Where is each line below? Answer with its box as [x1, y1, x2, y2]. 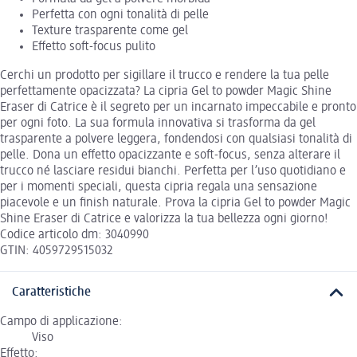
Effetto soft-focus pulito [32, 41, 155, 54]
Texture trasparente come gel [32, 25, 188, 38]
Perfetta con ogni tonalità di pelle [32, 9, 209, 22]
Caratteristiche [12, 286, 91, 300]
